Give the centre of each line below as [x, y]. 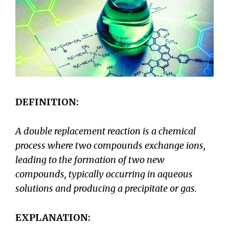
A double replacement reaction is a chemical [106, 131]
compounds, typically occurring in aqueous [104, 174]
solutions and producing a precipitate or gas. [106, 188]
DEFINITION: [47, 102]
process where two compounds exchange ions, [110, 145]
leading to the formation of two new [90, 159]
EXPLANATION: [53, 217]
